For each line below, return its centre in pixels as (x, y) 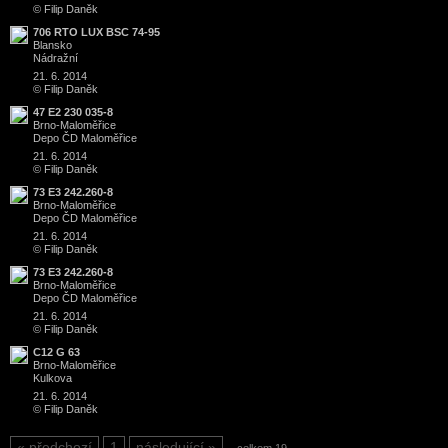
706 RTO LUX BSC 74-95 (96, 32)
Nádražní (55, 58)
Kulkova (52, 378)
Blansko (52, 45)
